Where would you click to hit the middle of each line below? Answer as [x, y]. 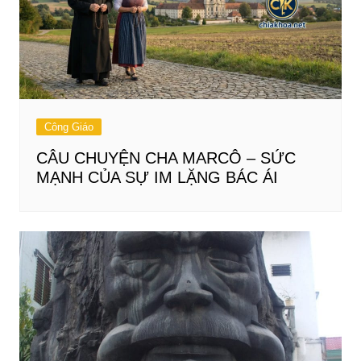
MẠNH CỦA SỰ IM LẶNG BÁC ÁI [157, 178]
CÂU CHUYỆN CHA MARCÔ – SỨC [166, 158]
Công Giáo [68, 127]
